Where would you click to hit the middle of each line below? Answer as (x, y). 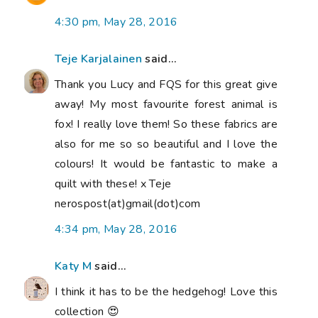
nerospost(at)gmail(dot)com (128, 204)
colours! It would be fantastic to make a (166, 164)
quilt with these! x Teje (113, 184)
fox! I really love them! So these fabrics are (166, 125)
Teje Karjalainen (99, 59)
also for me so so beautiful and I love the (166, 144)
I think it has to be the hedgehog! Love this (166, 292)
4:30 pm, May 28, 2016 (116, 22)
